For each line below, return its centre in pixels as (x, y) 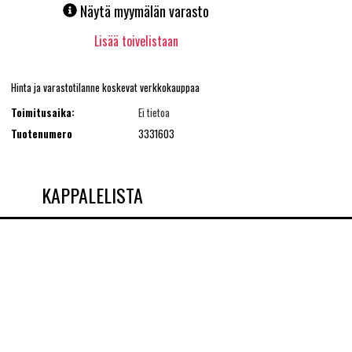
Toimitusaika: (42, 113)
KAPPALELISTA (92, 194)
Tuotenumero (41, 133)
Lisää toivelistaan (136, 41)
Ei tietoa (154, 113)
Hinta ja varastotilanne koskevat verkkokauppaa (105, 87)
